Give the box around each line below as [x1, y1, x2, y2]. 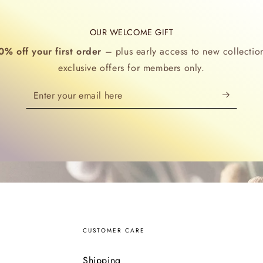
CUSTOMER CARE [83, 225, 146, 235]
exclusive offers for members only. [58, 60, 205, 75]
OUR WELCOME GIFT [89, 26, 174, 38]
